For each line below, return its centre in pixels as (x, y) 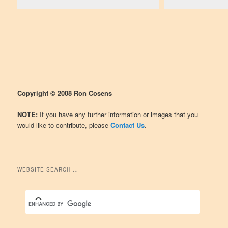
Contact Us (128, 125)
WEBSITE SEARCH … (48, 170)
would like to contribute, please (64, 125)
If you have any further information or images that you (118, 114)
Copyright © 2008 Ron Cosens (65, 93)
